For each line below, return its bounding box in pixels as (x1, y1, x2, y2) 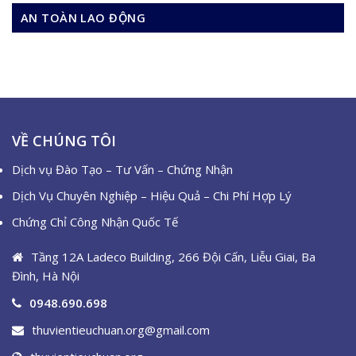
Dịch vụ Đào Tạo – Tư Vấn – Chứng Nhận (12, 161, 233, 178)
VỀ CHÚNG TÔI (12, 131, 116, 151)
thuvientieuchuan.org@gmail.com (32, 321, 210, 338)
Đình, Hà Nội (12, 267, 79, 284)
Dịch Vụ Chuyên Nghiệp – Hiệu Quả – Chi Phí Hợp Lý (12, 188, 292, 204)
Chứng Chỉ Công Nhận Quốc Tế (12, 214, 178, 230)
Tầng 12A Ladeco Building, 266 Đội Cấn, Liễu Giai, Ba (31, 248, 315, 265)
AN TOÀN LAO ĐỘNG (21, 10, 145, 26)
